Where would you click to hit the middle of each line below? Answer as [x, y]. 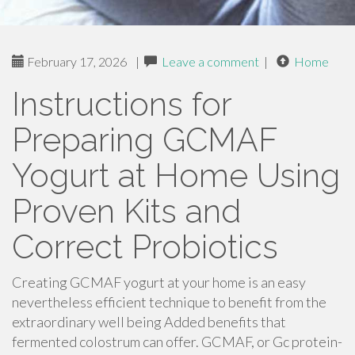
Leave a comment [210, 61]
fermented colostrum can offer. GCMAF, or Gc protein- [177, 342]
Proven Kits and [126, 211]
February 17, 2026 [76, 61]
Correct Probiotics [145, 247]
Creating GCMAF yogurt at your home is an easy [159, 282]
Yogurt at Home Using [176, 176]
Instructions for [122, 104]
